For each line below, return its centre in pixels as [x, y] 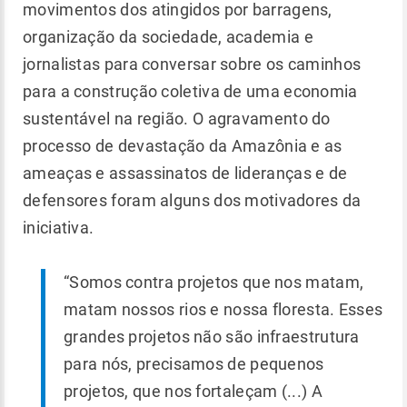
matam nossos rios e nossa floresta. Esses [223, 309]
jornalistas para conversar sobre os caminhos [192, 64]
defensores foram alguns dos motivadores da [192, 200]
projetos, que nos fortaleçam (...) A [193, 391]
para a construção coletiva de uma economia [190, 91]
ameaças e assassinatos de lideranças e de [185, 173]
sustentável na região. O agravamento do [177, 119]
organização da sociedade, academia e [168, 37]
